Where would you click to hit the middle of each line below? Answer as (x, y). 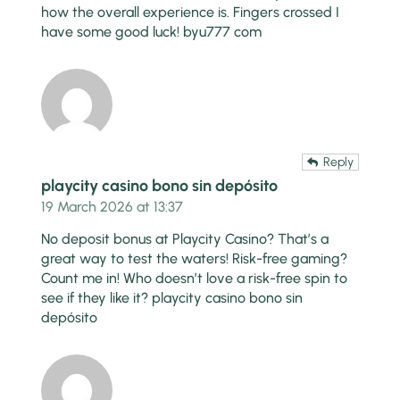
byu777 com (223, 32)
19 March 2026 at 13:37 (112, 207)
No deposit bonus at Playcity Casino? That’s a (185, 239)
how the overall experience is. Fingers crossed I (191, 12)
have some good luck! (112, 32)
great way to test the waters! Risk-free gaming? (195, 259)
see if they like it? (97, 298)
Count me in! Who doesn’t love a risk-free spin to (195, 279)
